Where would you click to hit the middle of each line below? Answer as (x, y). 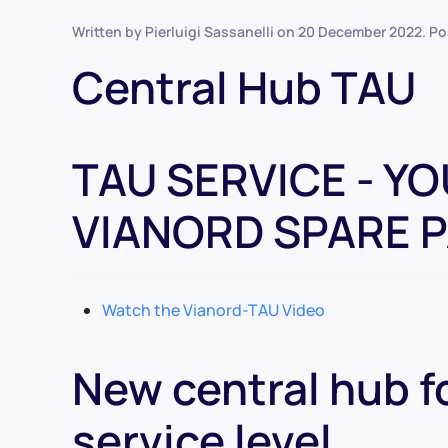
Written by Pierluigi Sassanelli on (185, 32)
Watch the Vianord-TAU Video (213, 310)
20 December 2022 (360, 32)
